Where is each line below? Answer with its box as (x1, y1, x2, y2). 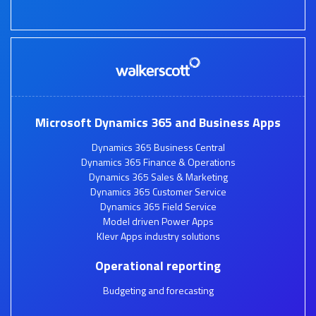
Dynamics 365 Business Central (91, 139, 225, 154)
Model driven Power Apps (102, 213, 214, 229)
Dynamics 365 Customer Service (90, 183, 226, 199)
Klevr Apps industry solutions (96, 228, 220, 243)
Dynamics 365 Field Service (99, 198, 217, 214)
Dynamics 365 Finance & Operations (80, 154, 236, 169)
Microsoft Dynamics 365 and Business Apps (35, 112, 281, 132)
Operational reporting (95, 255, 221, 275)
